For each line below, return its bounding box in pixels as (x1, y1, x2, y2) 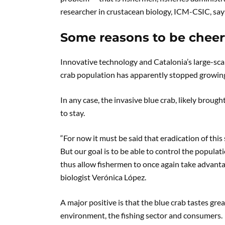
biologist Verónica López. (60, 172, 146, 182)
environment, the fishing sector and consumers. (60, 210, 222, 220)
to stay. (60, 108, 85, 118)
